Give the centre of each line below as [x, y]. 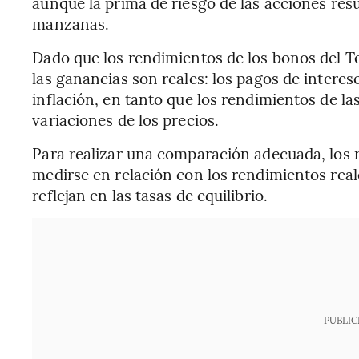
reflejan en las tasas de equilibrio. [150, 195]
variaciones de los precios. [126, 119]
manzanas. [71, 23]
